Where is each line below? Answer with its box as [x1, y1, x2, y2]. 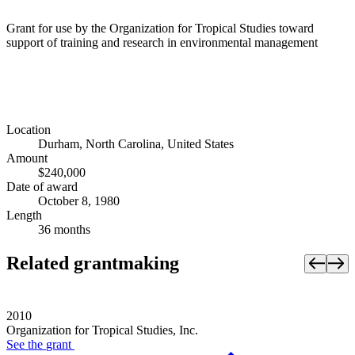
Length [6, 208, 42, 223]
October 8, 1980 [38, 194, 120, 208]
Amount [6, 151, 48, 166]
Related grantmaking [6, 253, 179, 274]
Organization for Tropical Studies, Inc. [6, 323, 198, 338]
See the [6, 338, 46, 352]
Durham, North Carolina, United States [38, 137, 234, 151]
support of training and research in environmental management [6, 35, 318, 49]
